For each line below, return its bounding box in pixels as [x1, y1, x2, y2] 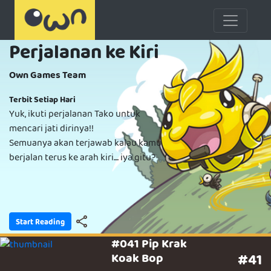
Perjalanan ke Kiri [9, 37, 159, 65]
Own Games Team [9, 67, 86, 82]
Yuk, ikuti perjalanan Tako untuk [9, 106, 140, 120]
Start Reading [16, 216, 65, 227]
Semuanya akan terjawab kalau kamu [9, 135, 162, 149]
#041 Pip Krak [111, 234, 188, 252]
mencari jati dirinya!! [9, 120, 94, 135]
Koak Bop [111, 249, 164, 267]
